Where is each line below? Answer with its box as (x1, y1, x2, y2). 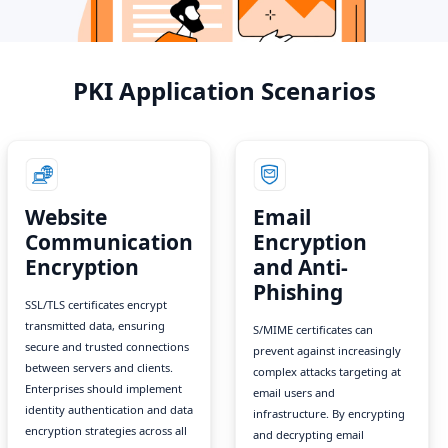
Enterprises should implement (24, 381, 182, 397)
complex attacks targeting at (252, 364, 401, 380)
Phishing (252, 278, 343, 307)
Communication (24, 228, 193, 257)
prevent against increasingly (252, 343, 401, 359)
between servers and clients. (24, 360, 173, 376)
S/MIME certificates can (252, 322, 373, 338)
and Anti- (252, 253, 348, 282)
